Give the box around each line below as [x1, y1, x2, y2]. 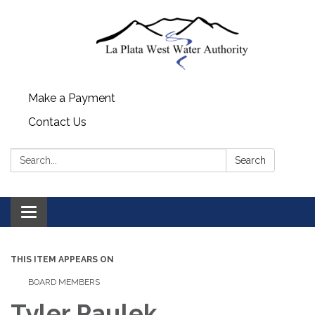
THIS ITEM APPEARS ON [11, 254, 114, 264]
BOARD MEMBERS [28, 276, 100, 287]
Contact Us [28, 115, 86, 129]
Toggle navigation [28, 206, 122, 220]
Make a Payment [28, 91, 115, 105]
